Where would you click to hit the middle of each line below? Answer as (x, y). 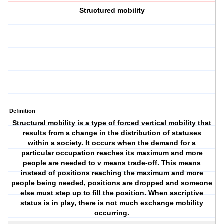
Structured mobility (112, 11)
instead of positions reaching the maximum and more (112, 173)
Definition (22, 111)
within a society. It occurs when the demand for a (112, 143)
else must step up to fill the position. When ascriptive (112, 193)
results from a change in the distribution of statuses (112, 133)
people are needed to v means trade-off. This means (112, 163)
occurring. (112, 213)
